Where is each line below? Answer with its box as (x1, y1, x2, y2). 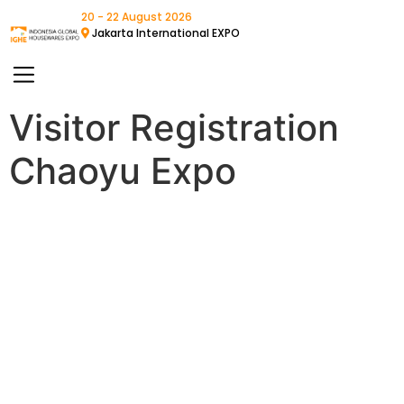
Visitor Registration (9, 105, 339, 150)
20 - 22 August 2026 (81, 9, 192, 24)
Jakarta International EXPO (92, 25, 240, 41)
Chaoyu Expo (9, 148, 236, 193)
